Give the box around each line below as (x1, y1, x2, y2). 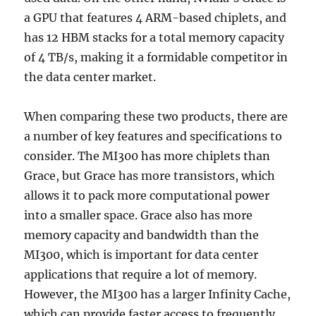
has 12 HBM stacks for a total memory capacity (24, 30, 285, 44)
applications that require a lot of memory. (24, 267, 257, 281)
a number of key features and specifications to (24, 129, 283, 143)
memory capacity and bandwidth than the (24, 228, 260, 242)
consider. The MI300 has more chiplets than (24, 149, 271, 163)
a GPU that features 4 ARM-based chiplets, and (24, 11, 287, 25)
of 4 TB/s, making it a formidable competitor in (24, 50, 288, 64)
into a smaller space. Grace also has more (24, 208, 253, 222)
